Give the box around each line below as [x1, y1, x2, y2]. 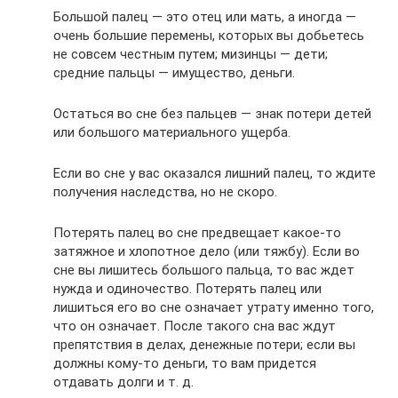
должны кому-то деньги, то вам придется [53, 355, 316, 372]
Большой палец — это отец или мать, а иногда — [53, 9, 356, 26]
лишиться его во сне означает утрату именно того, [53, 299, 374, 316]
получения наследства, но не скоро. [53, 184, 277, 201]
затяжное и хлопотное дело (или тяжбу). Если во [53, 243, 360, 260]
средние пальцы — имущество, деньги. [53, 65, 295, 82]
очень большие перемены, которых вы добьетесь [53, 28, 364, 44]
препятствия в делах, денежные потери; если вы [53, 337, 355, 354]
